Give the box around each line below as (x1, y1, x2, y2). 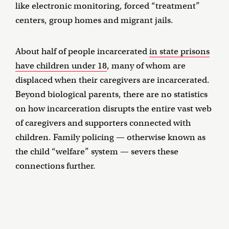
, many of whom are (107, 60, 186, 72)
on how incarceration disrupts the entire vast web (15, 103, 212, 114)
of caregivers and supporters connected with (15, 118, 191, 129)
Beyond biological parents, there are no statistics (15, 89, 208, 100)
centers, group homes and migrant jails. (15, 15, 173, 26)
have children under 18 (15, 60, 107, 72)
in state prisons (149, 46, 210, 57)
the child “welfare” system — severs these (15, 146, 178, 157)
